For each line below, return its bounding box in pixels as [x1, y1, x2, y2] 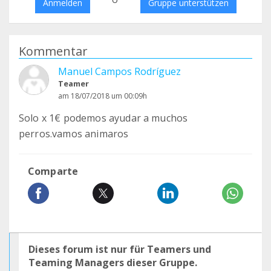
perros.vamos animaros [19, 127, 129, 140]
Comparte [28, 165, 79, 178]
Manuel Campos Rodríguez [58, 65, 181, 78]
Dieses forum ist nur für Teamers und [28, 243, 211, 256]
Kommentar [19, 43, 88, 59]
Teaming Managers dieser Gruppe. [28, 256, 197, 269]
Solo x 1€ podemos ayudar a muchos [19, 111, 188, 125]
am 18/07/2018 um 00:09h [58, 91, 147, 101]
